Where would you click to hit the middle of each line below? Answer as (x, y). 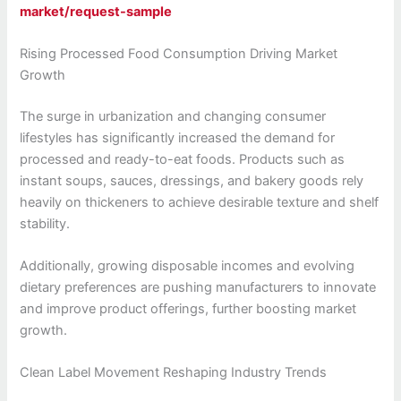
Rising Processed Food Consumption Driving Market (179, 53)
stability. (45, 223)
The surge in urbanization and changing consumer (173, 116)
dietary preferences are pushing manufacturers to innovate (198, 288)
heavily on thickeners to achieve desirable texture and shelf (200, 202)
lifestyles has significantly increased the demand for (178, 137)
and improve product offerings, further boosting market (188, 309)
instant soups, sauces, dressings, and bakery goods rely (192, 180)
